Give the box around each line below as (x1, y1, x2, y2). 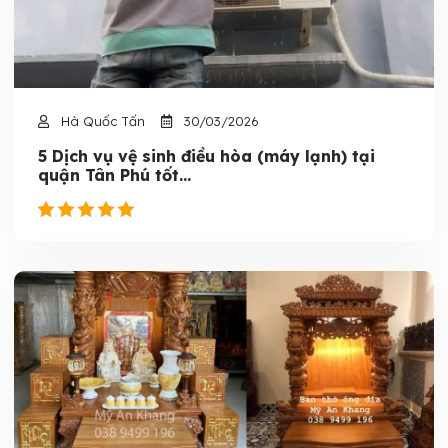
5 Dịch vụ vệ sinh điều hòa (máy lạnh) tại (38, 146, 375, 166)
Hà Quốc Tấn (57, 113, 145, 129)
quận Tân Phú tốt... (38, 165, 191, 185)
